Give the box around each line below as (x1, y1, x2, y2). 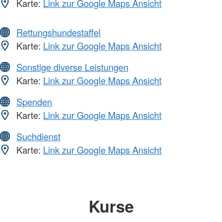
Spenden (16, 95, 52, 109)
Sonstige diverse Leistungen (16, 60, 128, 74)
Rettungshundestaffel (16, 26, 101, 39)
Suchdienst (16, 130, 60, 143)
